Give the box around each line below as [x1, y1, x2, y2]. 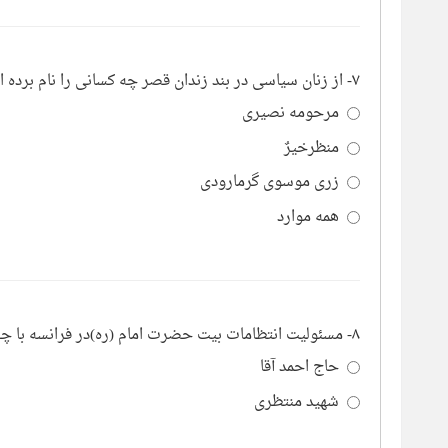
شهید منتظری [254, 387, 339, 417]
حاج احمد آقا [260, 353, 339, 383]
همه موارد [277, 202, 339, 232]
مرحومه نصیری [242, 99, 339, 128]
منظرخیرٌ [284, 133, 339, 163]
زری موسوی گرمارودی [200, 168, 339, 198]
